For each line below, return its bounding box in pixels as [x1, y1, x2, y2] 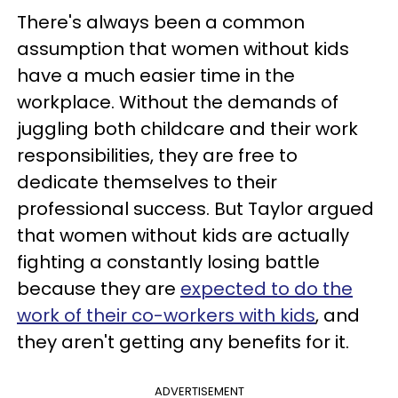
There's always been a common [17, 10, 305, 35]
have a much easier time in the [17, 63, 295, 88]
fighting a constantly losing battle [17, 250, 320, 275]
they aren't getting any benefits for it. [17, 330, 349, 354]
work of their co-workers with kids [17, 303, 315, 328]
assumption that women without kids [17, 36, 349, 61]
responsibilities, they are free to [17, 143, 298, 168]
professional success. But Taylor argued [17, 196, 374, 221]
